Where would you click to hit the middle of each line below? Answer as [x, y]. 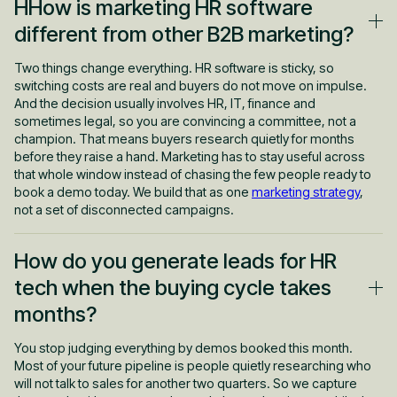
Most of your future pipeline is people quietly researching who [193, 365]
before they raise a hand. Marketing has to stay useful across [190, 156]
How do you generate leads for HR [175, 261]
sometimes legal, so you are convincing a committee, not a [185, 121]
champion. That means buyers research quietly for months [184, 138]
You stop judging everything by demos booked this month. [183, 347]
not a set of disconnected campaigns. [124, 209]
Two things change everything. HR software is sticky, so [174, 67]
